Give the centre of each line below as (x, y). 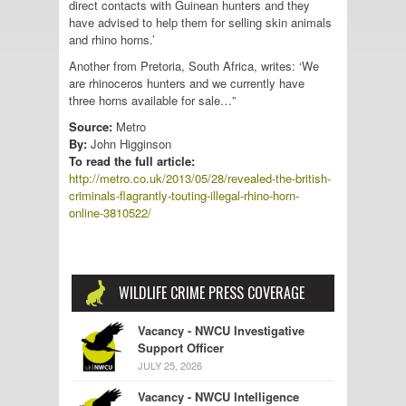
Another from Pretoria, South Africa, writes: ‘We (194, 65)
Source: (91, 126)
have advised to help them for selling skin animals (200, 22)
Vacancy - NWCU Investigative (221, 330)
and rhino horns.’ (112, 39)
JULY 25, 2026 (170, 365)
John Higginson (129, 143)
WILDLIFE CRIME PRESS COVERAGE (212, 292)
